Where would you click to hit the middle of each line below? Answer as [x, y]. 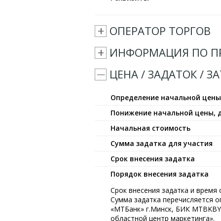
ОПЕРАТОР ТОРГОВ [160, 31]
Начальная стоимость [150, 128]
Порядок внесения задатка [160, 174]
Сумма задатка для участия [162, 143]
